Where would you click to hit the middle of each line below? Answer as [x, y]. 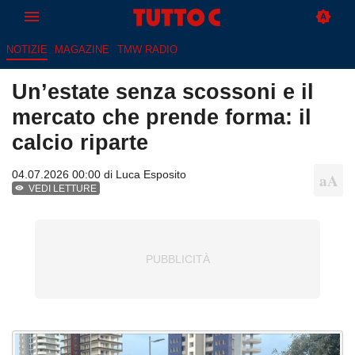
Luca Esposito [151, 175]
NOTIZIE [27, 50]
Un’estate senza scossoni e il [163, 92]
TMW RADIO [147, 50]
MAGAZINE [82, 50]
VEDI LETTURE [63, 189]
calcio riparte [80, 143]
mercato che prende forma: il [162, 117]
